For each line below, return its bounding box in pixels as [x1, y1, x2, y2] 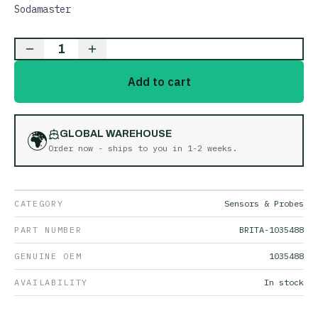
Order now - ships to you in [48, 143, 187, 153]
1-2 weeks [187, 143, 232, 153]
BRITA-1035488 [239, 224, 304, 235]
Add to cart [127, 75, 191, 89]
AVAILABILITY [14, 277, 89, 287]
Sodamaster [14, 3, 71, 16]
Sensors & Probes [224, 198, 304, 209]
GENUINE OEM [14, 251, 82, 261]
